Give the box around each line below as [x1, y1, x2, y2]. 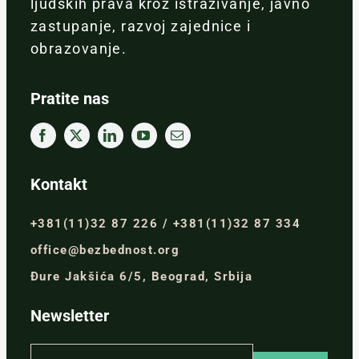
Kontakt [30, 175, 87, 195]
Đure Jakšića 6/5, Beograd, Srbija [30, 269, 253, 284]
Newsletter [30, 306, 109, 326]
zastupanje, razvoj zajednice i [30, 18, 252, 35]
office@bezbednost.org [30, 243, 180, 258]
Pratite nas [30, 89, 109, 109]
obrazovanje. [30, 40, 127, 58]
